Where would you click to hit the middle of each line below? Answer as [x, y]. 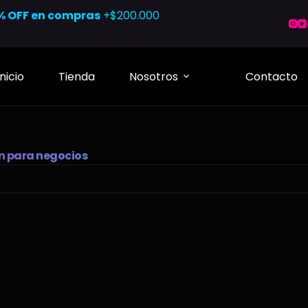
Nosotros [154, 76]
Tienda [77, 76]
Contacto [272, 76]
